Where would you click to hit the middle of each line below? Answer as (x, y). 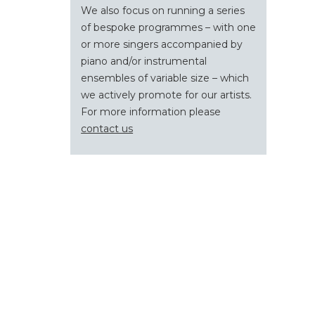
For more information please (151, 112)
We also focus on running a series (163, 11)
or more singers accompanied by (162, 44)
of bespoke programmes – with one (169, 27)
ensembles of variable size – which (165, 78)
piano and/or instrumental (144, 61)
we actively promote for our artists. (167, 95)
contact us (107, 129)
